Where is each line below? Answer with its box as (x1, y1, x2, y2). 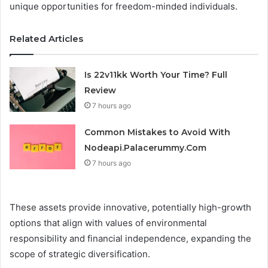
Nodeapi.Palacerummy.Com (84, 142, 207, 154)
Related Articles (10, 33, 83, 45)
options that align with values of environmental (10, 217, 207, 229)
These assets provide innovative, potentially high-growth (10, 202, 251, 214)
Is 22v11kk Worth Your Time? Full (84, 69, 228, 81)
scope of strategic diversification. (10, 248, 150, 260)
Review (84, 85, 117, 96)
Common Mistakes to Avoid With (84, 127, 231, 138)
